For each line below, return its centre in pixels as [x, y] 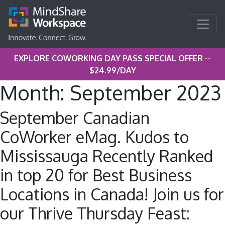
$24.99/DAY [113, 70]
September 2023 [145, 92]
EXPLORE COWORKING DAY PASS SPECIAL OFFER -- [113, 58]
